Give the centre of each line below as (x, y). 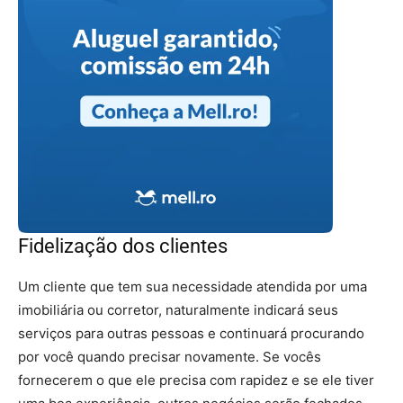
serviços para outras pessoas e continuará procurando (191, 333)
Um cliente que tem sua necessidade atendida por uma (193, 287)
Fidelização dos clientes (123, 246)
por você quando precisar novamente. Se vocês (170, 357)
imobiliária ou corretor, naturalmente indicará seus (178, 310)
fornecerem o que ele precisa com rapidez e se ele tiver (196, 380)
